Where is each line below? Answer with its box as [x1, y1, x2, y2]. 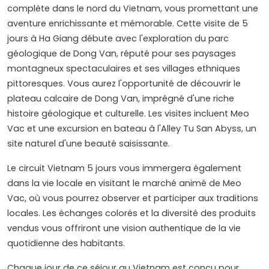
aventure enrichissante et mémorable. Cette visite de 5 [7, 17, 248, 30]
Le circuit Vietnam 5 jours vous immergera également [7, 162, 241, 175]
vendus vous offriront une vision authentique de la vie [7, 222, 241, 235]
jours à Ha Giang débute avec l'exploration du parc [7, 32, 229, 45]
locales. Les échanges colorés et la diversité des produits [7, 207, 256, 220]
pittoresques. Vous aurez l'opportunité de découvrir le [7, 77, 241, 90]
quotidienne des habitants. [7, 237, 125, 250]
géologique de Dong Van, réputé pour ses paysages [7, 47, 236, 60]
